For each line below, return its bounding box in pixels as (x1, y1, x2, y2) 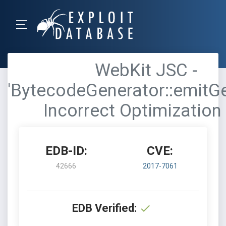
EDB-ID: (45, 144, 87, 158)
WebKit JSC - (94, 60, 197, 81)
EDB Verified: (72, 202, 137, 214)
